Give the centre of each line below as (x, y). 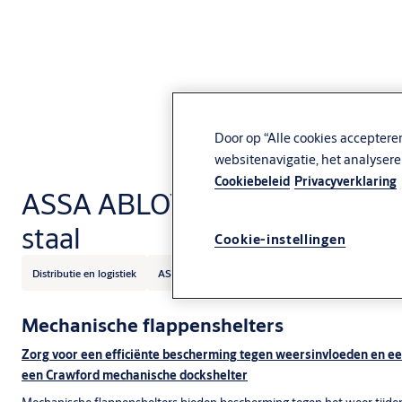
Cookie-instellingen (280, 240)
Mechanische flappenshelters (153, 325)
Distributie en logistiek (84, 273)
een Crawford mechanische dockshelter (135, 375)
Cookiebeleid (252, 182)
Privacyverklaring (345, 182)
